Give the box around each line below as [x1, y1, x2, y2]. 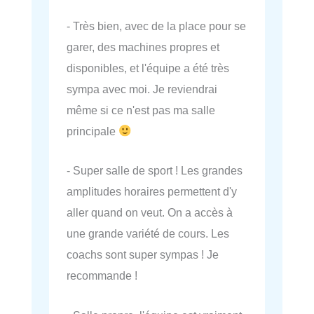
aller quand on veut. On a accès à [67, 206, 233, 219]
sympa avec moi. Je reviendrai [67, 83, 217, 95]
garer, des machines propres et [67, 41, 219, 53]
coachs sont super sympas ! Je [67, 248, 219, 261]
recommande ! [67, 269, 137, 282]
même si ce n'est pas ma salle [67, 104, 215, 116]
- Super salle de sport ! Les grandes [67, 164, 243, 177]
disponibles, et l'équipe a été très [67, 62, 229, 74]
